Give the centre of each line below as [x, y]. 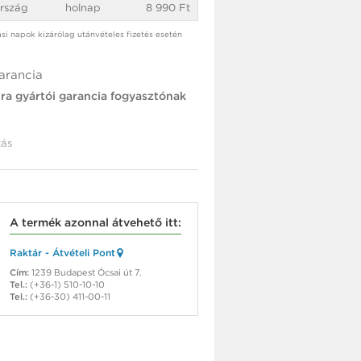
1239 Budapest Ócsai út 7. [85, 273]
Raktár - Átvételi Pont [62, 253]
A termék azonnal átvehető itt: [95, 223]
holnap [83, 8]
